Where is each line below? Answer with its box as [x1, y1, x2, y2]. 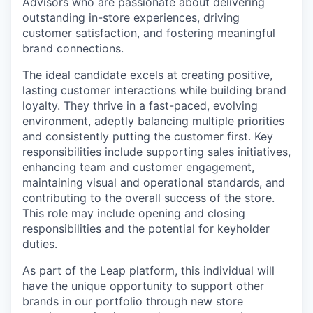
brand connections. [22, 41, 124, 55]
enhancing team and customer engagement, [22, 160, 254, 174]
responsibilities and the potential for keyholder [22, 221, 270, 235]
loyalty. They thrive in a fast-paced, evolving [22, 99, 258, 112]
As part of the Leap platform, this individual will [22, 263, 275, 277]
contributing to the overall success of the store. [22, 191, 275, 205]
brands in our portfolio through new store [22, 294, 243, 308]
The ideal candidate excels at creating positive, [22, 68, 272, 82]
